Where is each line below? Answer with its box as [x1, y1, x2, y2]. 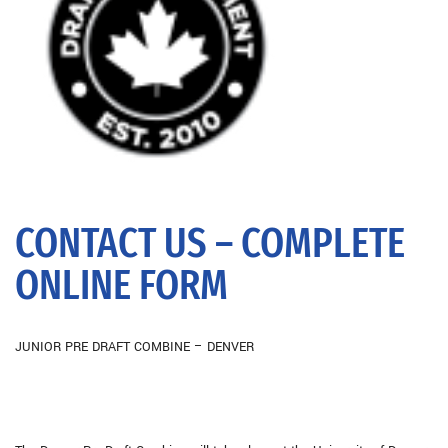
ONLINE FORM [15, 260, 228, 311]
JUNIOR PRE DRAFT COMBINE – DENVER [15, 338, 254, 357]
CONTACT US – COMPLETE [15, 218, 405, 269]
